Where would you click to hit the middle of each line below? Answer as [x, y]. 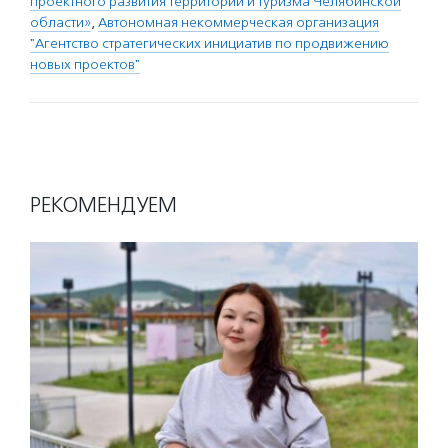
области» [60, 23]
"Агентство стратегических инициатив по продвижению [209, 44]
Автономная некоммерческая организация [238, 23]
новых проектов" [85, 65]
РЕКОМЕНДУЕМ [103, 205]
